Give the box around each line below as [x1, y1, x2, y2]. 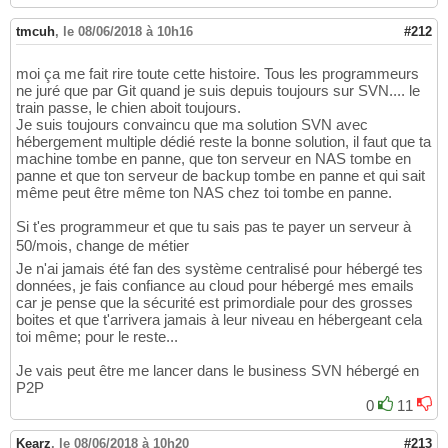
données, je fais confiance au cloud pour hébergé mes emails [16, 277, 414, 295]
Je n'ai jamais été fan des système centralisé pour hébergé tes [16, 260, 423, 278]
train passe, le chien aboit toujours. [16, 99, 241, 117]
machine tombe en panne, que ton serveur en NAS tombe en [16, 150, 411, 168]
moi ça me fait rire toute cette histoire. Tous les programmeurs [16, 65, 419, 83]
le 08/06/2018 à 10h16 [63, 24, 193, 40]
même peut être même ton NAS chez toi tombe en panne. [16, 184, 392, 202]
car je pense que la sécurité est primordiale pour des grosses [16, 294, 413, 312]
